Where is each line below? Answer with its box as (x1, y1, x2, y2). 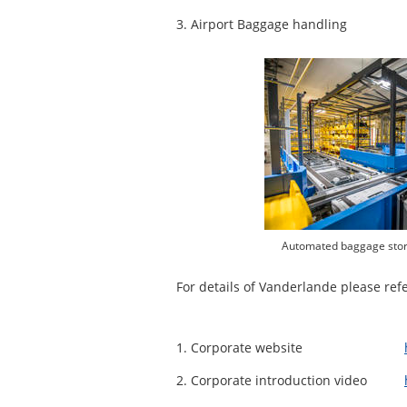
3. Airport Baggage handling (176, 15, 347, 33)
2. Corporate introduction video (176, 372, 367, 389)
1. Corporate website (176, 339, 303, 356)
